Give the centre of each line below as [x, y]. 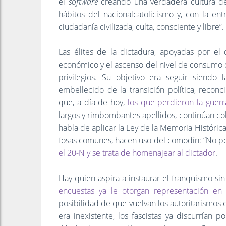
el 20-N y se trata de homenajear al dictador [137, 153]
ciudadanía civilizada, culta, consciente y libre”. [141, 26]
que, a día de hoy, [93, 102]
